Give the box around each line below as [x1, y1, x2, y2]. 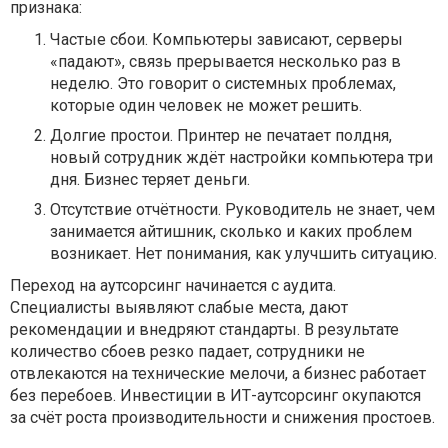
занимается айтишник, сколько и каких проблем [50, 221, 412, 241]
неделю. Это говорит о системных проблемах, [50, 73, 396, 93]
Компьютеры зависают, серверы [148, 29, 403, 49]
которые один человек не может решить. [50, 95, 362, 115]
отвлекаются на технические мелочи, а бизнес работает [10, 363, 426, 383]
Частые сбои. [50, 29, 148, 49]
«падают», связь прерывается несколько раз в [50, 51, 401, 71]
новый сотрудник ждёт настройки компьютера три [50, 147, 433, 167]
